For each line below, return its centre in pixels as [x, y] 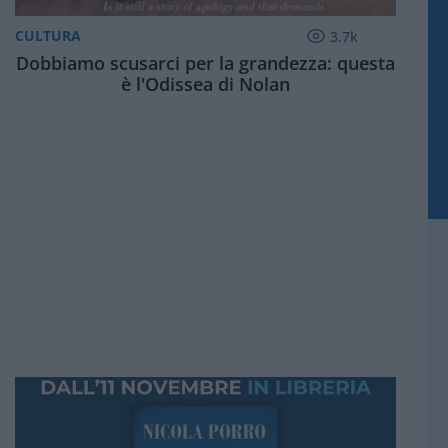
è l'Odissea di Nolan [205, 83]
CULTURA [47, 36]
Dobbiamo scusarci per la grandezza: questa [205, 62]
